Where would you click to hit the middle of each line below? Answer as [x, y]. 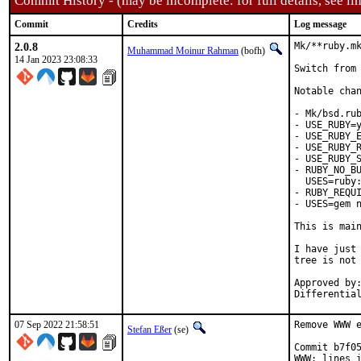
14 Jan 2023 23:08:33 [56, 60]
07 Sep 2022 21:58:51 [57, 325]
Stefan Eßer [149, 330]
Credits [143, 24]
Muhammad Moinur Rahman [183, 51]
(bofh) [253, 51]
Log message [320, 24]
